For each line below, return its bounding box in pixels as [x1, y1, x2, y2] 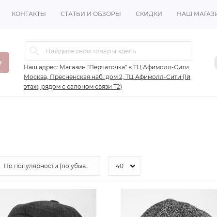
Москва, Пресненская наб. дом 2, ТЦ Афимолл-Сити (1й [24, 73, 190, 80]
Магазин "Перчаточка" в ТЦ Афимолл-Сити [60, 63, 189, 71]
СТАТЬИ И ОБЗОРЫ [61, 10, 121, 17]
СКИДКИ [136, 10, 162, 17]
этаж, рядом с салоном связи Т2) [24, 83, 122, 90]
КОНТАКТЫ [12, 10, 46, 17]
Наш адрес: [24, 63, 58, 71]
